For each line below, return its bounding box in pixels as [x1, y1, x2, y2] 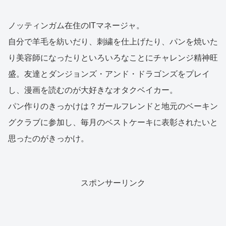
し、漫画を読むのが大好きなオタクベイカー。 [8, 86, 178, 95]
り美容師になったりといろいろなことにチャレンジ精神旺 [8, 53, 218, 63]
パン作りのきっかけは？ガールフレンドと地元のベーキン [8, 102, 218, 111]
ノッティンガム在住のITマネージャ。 [8, 21, 144, 30]
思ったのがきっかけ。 [8, 134, 89, 143]
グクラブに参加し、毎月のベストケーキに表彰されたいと [8, 118, 218, 127]
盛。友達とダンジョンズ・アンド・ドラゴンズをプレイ [8, 70, 210, 79]
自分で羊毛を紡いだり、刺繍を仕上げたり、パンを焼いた [8, 37, 218, 46]
